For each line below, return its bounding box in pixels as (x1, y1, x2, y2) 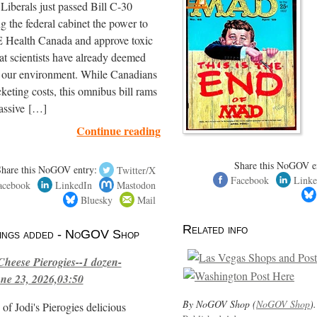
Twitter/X (117, 163, 156, 177)
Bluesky (81, 192, 113, 207)
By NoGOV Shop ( (182, 296, 256, 311)
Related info (182, 221, 248, 236)
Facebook (230, 173, 269, 187)
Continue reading (76, 122, 161, 139)
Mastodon (117, 178, 156, 192)
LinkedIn (55, 178, 93, 192)
